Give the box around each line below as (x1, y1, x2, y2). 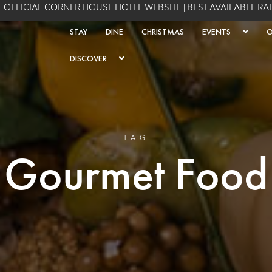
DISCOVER (69, 53, 107, 64)
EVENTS (202, 26, 231, 37)
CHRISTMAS (141, 26, 184, 37)
